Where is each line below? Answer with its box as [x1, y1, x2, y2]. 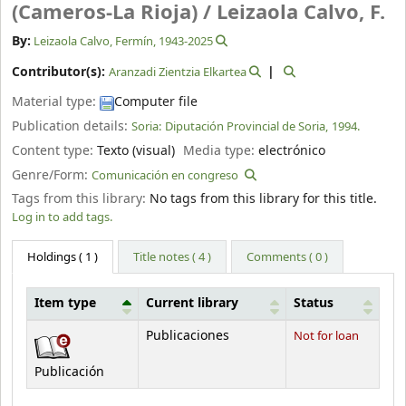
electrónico [258, 140, 326, 160]
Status [294, 294, 333, 313]
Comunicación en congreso [92, 166, 238, 184]
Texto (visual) [97, 140, 175, 160]
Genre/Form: [12, 165, 92, 185]
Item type [34, 294, 96, 313]
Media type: [183, 140, 259, 160]
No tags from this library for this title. [150, 189, 377, 209]
